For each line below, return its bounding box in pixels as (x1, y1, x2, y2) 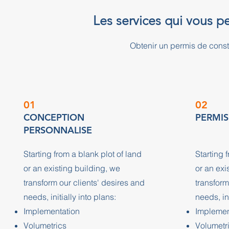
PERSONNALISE (23, 124, 92, 136)
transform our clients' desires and (23, 177, 145, 188)
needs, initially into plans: (23, 192, 116, 202)
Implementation (23, 206, 80, 216)
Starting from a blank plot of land (23, 149, 142, 159)
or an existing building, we (23, 163, 120, 173)
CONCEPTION (23, 111, 84, 123)
